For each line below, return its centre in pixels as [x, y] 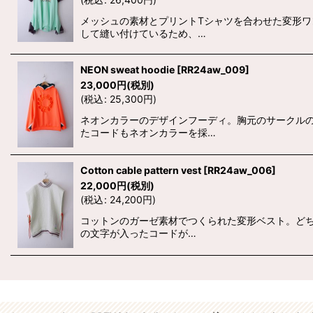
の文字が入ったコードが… [138, 233]
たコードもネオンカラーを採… [148, 132]
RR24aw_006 [240, 170]
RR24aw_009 [213, 69]
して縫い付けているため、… [143, 34]
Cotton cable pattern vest [141, 170]
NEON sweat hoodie [128, 69]
